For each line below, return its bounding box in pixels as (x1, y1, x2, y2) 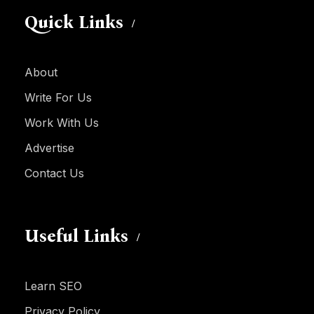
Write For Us (25, 90, 92, 105)
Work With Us (25, 116, 99, 130)
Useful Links (25, 226, 128, 247)
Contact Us (25, 166, 84, 181)
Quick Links (25, 12, 123, 34)
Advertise (25, 141, 74, 156)
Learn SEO (25, 279, 82, 294)
